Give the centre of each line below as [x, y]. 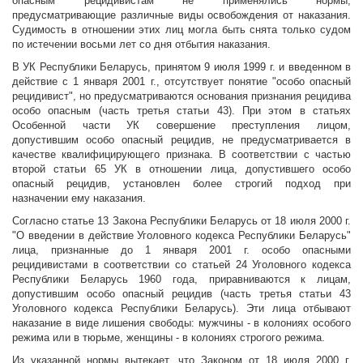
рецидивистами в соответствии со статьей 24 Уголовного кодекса [181, 265]
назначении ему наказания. [79, 199]
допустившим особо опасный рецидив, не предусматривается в [181, 140]
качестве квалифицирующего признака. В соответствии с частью [181, 155]
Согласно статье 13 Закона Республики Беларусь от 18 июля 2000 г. [181, 221]
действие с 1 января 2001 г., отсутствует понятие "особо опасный [181, 82]
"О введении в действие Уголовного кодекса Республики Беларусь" [181, 236]
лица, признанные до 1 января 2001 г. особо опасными [181, 250]
